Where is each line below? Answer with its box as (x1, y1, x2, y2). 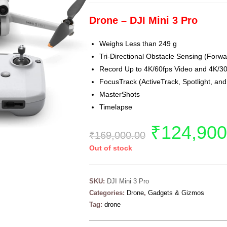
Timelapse (99, 103, 132, 111)
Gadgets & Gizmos (148, 189, 204, 197)
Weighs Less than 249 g (99, 40, 177, 48)
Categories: (89, 189, 127, 197)
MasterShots (99, 90, 140, 98)
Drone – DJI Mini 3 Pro (89, 15, 198, 26)
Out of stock (89, 144, 132, 152)
